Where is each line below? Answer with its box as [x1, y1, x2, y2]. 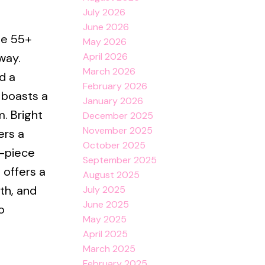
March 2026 [83, 64, 136, 77]
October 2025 [83, 138, 146, 151]
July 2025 [83, 183, 126, 196]
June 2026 [83, 20, 130, 33]
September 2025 [83, 153, 157, 166]
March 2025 [83, 242, 136, 255]
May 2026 [83, 35, 127, 48]
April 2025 [83, 227, 128, 240]
